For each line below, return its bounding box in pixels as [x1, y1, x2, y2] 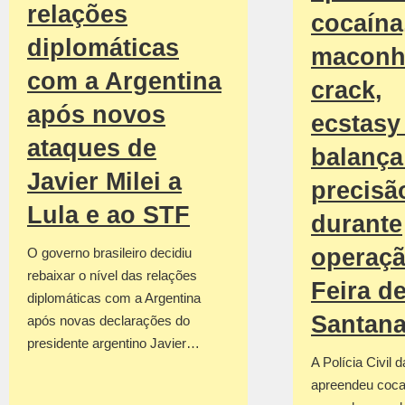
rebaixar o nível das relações [27, 267, 197, 283]
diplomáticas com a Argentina [27, 289, 201, 306]
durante [311, 211, 402, 239]
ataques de [27, 134, 156, 162]
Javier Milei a [27, 167, 182, 195]
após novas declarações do [27, 312, 190, 328]
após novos [27, 100, 165, 128]
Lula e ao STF [27, 201, 190, 229]
